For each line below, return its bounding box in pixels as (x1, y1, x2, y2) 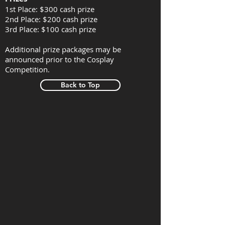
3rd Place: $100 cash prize (5, 24, 96, 34)
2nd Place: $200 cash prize (5, 14, 97, 24)
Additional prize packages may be (5, 44, 121, 54)
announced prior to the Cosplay (5, 54, 114, 64)
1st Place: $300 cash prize (5, 4, 94, 14)
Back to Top (61, 80, 100, 89)
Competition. (5, 64, 50, 74)
